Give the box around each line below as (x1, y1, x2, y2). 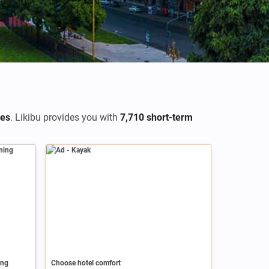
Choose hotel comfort (51, 258, 121, 267)
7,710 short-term (120, 112, 193, 123)
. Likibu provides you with (10, 112, 120, 123)
